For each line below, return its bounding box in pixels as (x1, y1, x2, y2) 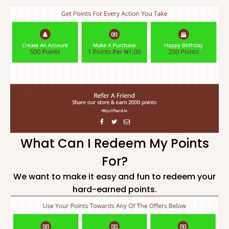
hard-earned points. (72, 184, 157, 196)
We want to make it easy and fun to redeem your (13, 171, 216, 183)
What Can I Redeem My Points (20, 135, 209, 152)
